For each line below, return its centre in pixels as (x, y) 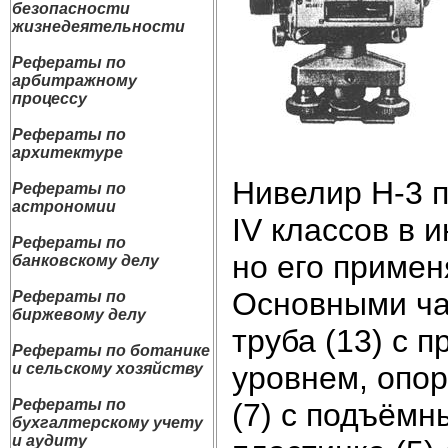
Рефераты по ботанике (111, 350)
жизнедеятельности (98, 26)
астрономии (64, 206)
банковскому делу (85, 260)
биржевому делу (79, 314)
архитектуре (67, 152)
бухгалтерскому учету (107, 422)
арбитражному (74, 80)
